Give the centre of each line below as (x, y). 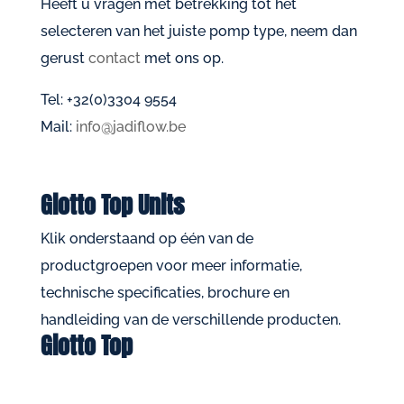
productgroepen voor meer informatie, (171, 266)
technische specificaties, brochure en (165, 293)
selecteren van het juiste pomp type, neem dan (198, 31)
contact (114, 58)
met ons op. (182, 58)
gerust (64, 58)
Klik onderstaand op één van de (147, 239)
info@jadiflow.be (129, 127)
